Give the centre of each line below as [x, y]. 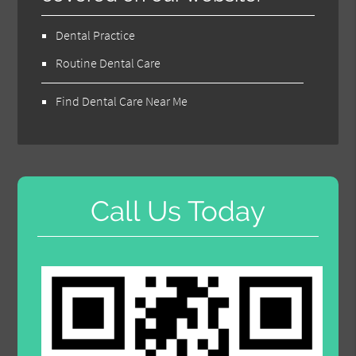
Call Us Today [178, 211]
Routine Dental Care [108, 63]
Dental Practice [96, 35]
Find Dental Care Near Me [122, 101]
